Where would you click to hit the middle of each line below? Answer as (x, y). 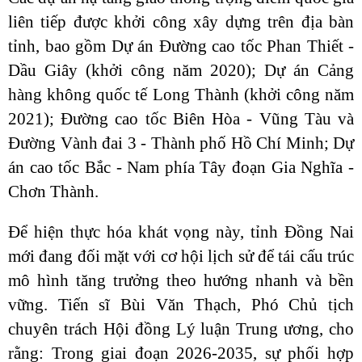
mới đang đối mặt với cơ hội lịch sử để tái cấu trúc (181, 256)
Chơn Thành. (53, 192)
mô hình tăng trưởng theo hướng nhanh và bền (181, 280)
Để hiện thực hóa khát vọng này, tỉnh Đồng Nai (181, 232)
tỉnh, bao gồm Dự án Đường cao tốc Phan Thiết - (181, 46)
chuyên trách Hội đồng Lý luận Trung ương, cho (181, 329)
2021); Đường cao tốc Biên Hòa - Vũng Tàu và (181, 119)
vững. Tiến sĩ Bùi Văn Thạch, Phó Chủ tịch (181, 305)
